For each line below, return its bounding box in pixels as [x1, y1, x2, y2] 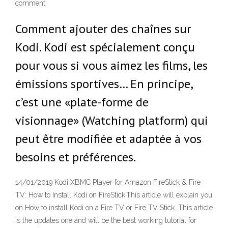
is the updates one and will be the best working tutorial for [15, 216, 196, 225]
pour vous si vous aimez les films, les [15, 58, 208, 73]
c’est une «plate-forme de [15, 94, 149, 110]
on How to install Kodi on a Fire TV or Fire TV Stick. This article [15, 204, 213, 212]
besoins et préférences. [15, 149, 136, 165]
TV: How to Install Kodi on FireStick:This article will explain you [15, 191, 212, 199]
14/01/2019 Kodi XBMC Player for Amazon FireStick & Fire [15, 178, 201, 187]
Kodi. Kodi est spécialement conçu [15, 39, 195, 55]
